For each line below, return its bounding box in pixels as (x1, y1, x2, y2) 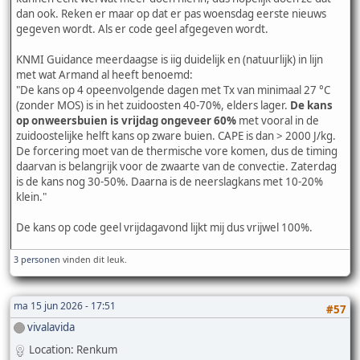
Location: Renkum (29, 342, 117, 358)
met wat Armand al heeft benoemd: (16, 67, 193, 82)
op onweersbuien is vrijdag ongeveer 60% (16, 112, 236, 128)
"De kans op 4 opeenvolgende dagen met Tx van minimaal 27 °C (16, 82, 330, 97)
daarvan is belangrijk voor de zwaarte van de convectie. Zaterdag (16, 158, 337, 174)
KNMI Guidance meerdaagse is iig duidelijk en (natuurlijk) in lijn (16, 51, 323, 67)
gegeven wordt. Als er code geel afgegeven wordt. (16, 21, 268, 36)
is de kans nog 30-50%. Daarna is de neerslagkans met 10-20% (16, 174, 323, 189)
